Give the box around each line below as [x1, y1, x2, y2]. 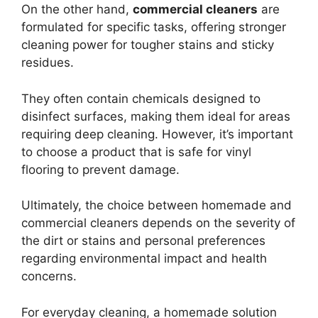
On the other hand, [21, 2, 133, 17]
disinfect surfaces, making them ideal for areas [21, 109, 290, 124]
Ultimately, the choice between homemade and [21, 198, 292, 213]
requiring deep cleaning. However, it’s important [21, 126, 293, 141]
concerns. [21, 269, 77, 284]
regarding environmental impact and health [21, 251, 267, 266]
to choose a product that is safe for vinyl [21, 144, 251, 159]
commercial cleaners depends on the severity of [21, 216, 295, 231]
